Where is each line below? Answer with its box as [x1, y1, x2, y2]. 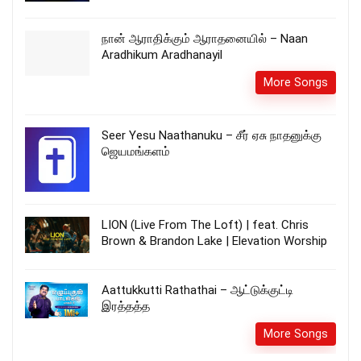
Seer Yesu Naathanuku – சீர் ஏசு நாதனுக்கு [102, 127, 322, 143]
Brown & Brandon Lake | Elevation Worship [102, 233, 327, 248]
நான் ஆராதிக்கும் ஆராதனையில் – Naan [102, 31, 308, 46]
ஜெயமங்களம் [102, 143, 170, 159]
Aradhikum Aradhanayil [102, 47, 222, 62]
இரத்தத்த [102, 298, 150, 313]
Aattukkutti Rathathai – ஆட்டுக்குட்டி [102, 282, 293, 297]
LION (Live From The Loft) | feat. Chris [102, 217, 309, 232]
